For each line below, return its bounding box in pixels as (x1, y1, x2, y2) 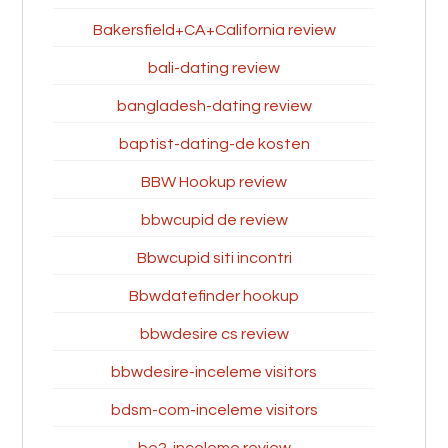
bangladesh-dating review (116, 98, 312, 114)
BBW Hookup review (141, 174, 287, 190)
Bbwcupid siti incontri (136, 250, 292, 266)
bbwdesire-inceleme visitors (111, 364, 317, 380)
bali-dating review (148, 60, 280, 76)
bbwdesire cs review (139, 326, 289, 342)
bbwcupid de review (140, 212, 288, 228)
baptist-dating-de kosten (118, 136, 310, 152)
